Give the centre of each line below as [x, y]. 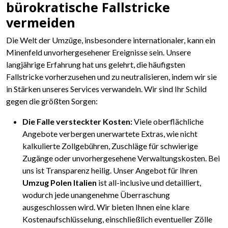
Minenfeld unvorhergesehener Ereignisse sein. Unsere [98, 52]
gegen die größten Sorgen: [52, 101]
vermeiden [41, 22]
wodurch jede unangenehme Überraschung [96, 194]
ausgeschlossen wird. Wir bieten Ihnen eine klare [106, 207]
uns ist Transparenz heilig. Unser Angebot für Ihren [110, 170]
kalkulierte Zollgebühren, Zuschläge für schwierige [110, 146]
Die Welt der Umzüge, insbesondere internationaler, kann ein [111, 40]
